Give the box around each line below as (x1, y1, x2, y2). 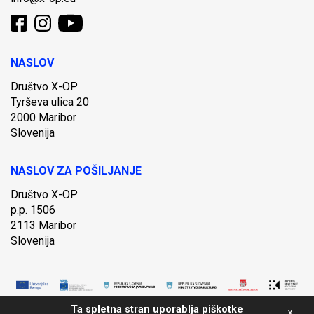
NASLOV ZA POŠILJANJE (11, 163, 142, 177)
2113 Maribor (11, 218, 76, 232)
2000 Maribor (11, 110, 76, 124)
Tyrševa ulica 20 (11, 95, 89, 109)
